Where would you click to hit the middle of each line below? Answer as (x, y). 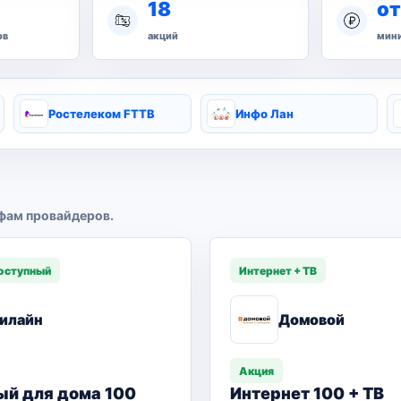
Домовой (311, 320)
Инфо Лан (264, 114)
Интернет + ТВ (278, 270)
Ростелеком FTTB (102, 114)
